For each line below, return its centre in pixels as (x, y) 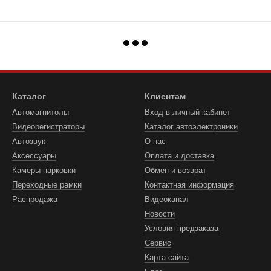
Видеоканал (167, 199)
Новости (160, 214)
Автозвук (29, 141)
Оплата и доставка (179, 156)
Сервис (158, 243)
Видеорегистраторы (48, 127)
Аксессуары (34, 156)
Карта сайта (167, 257)
